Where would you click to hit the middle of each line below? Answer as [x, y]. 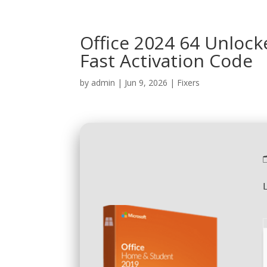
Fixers [189, 83]
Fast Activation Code [167, 60]
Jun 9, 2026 [146, 83]
